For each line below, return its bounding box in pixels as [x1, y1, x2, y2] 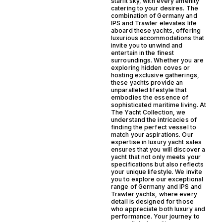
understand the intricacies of [111, 116, 197, 124]
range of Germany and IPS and [111, 183, 202, 191]
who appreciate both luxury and [111, 205, 206, 213]
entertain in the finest [111, 49, 174, 57]
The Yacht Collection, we [111, 109, 186, 116]
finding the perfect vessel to [111, 123, 196, 131]
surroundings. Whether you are [111, 56, 204, 64]
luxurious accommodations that [111, 34, 204, 42]
